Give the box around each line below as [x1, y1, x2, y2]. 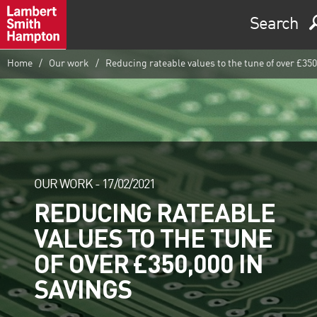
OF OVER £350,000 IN [34, 246, 263, 279]
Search [250, 16, 299, 33]
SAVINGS [34, 272, 132, 305]
